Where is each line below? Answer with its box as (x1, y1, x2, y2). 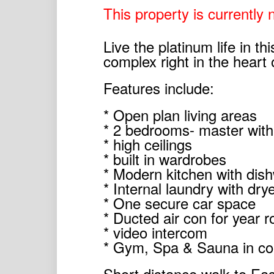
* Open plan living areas (103, 103, 257, 125)
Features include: (103, 76, 214, 98)
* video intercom (103, 221, 207, 243)
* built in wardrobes (103, 147, 226, 169)
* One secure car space (103, 191, 256, 213)
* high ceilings (103, 133, 192, 155)
